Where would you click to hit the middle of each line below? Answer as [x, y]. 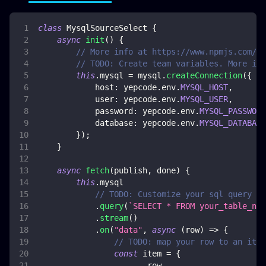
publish [131, 171]
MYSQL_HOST [204, 88]
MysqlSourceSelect [107, 28]
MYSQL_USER [204, 99]
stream [114, 218]
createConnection [204, 76]
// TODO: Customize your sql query [173, 194]
